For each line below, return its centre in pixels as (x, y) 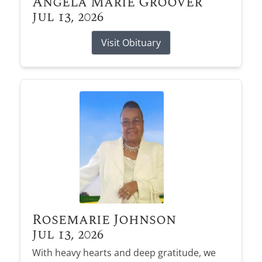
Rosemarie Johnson (104, 220)
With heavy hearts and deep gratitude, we (124, 252)
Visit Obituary (131, 42)
